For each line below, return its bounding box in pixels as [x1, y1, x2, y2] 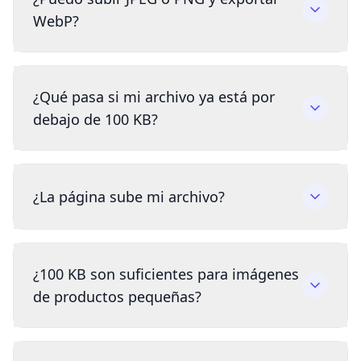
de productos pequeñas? [33, 287, 201, 307]
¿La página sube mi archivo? [33, 187, 225, 207]
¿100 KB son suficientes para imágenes [33, 264, 299, 284]
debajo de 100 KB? [33, 110, 158, 130]
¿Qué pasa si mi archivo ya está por [33, 87, 275, 107]
